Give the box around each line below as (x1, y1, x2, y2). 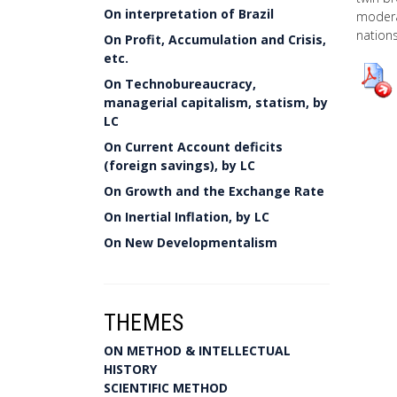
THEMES (104, 309, 184, 336)
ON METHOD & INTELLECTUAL (104, 342, 291, 359)
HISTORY (104, 361, 157, 378)
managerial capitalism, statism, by (104, 94, 328, 111)
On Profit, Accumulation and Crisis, (104, 31, 326, 48)
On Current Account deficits (104, 138, 283, 155)
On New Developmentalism (104, 234, 277, 251)
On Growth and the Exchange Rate (104, 183, 324, 199)
